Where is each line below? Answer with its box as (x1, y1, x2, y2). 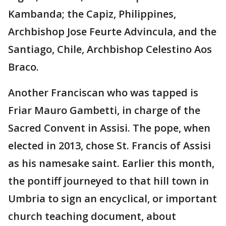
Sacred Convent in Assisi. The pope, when (8, 121, 210, 135)
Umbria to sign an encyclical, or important (8, 192, 217, 206)
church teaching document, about (8, 209, 176, 223)
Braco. (8, 60, 39, 74)
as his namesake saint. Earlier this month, (8, 156, 214, 171)
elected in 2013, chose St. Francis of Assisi (8, 139, 211, 153)
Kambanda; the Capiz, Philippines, (8, 7, 176, 21)
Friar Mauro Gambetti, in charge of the (8, 103, 200, 118)
